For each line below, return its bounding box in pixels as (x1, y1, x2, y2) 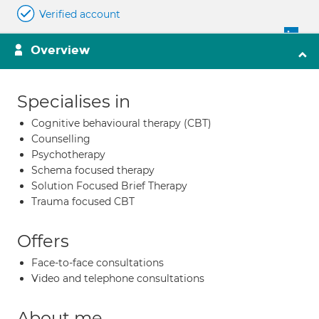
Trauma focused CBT (31, 195, 135, 208)
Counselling (31, 132, 90, 145)
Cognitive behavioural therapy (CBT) (31, 117, 211, 130)
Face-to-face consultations (31, 256, 164, 269)
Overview (31, 43, 90, 58)
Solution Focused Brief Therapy (31, 179, 187, 192)
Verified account (39, 8, 120, 21)
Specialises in (17, 91, 130, 112)
